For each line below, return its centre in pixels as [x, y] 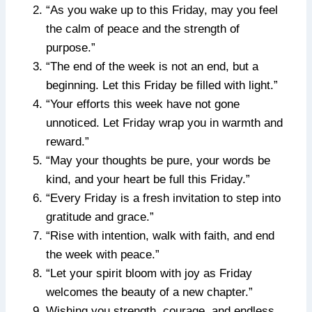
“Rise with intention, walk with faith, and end [160, 236]
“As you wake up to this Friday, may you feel [162, 10]
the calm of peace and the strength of [143, 29]
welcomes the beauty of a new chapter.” [149, 292]
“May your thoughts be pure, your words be [158, 161]
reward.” [68, 142]
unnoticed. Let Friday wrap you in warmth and [164, 123]
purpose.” [71, 48]
